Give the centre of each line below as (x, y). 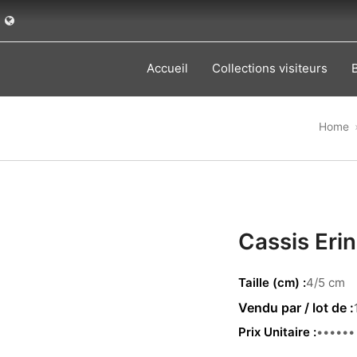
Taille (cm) (269, 282)
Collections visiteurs (269, 68)
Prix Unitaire (275, 332)
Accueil (167, 68)
